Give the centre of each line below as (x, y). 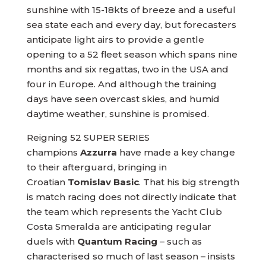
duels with (52, 241)
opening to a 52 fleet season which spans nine (132, 54)
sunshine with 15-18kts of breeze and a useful (131, 10)
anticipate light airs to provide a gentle (115, 39)
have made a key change (176, 152)
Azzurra (98, 152)
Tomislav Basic (103, 182)
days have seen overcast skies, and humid (123, 99)
